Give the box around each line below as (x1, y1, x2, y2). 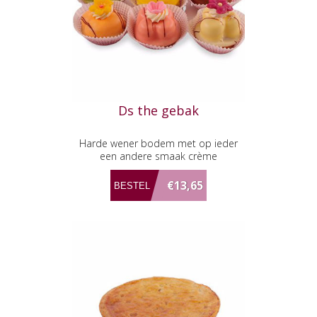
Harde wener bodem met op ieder (79, 137, 238, 151)
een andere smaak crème (99, 149, 217, 163)
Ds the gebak (117, 102, 199, 120)
